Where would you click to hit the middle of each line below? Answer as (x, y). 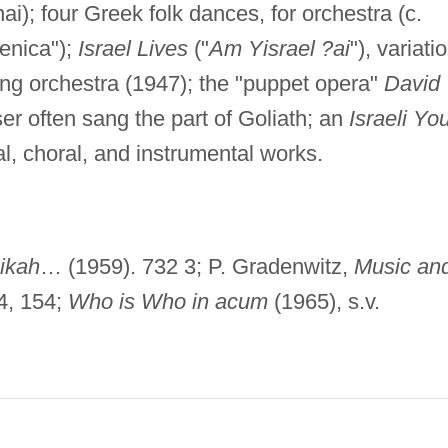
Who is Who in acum (167, 301)
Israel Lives (132, 48)
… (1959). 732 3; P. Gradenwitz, (196, 266)
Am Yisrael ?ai (279, 48)
